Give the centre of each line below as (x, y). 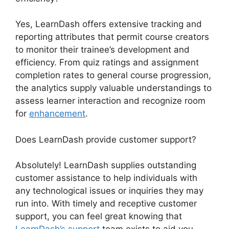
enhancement (57, 114)
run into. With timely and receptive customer (106, 204)
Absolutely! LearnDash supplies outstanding (106, 165)
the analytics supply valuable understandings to (113, 88)
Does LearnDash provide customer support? (106, 139)
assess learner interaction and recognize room (110, 101)
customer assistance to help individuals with (106, 178)
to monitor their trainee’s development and (102, 50)
